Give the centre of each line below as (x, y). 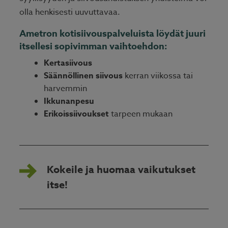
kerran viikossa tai (158, 76)
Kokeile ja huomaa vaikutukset (121, 169)
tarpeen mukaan (142, 114)
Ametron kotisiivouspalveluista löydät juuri (112, 34)
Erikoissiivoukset (76, 114)
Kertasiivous (68, 63)
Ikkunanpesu (69, 102)
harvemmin (65, 89)
